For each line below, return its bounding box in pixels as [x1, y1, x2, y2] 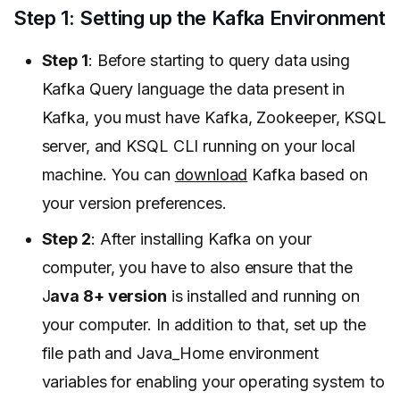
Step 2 [41, 229, 91, 248]
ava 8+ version [50, 286, 167, 305]
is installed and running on [166, 286, 360, 305]
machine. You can [41, 164, 175, 184]
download [174, 164, 248, 184]
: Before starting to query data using [87, 50, 350, 70]
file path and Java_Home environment [41, 343, 319, 362]
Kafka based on [247, 164, 368, 184]
